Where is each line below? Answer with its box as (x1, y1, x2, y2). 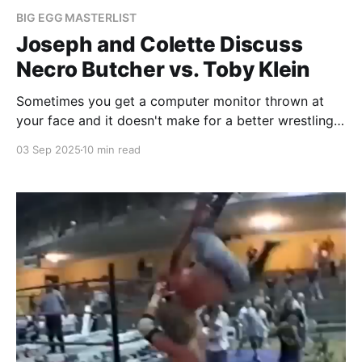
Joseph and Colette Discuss (16, 32, 303, 57)
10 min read (82, 143, 141, 157)
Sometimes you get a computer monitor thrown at (16, 93, 324, 110)
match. (16, 132, 57, 149)
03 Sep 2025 (16, 143, 81, 157)
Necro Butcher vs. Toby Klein (16, 57, 309, 82)
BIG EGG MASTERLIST (16, 11, 137, 25)
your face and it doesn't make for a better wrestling (16, 112, 334, 129)
